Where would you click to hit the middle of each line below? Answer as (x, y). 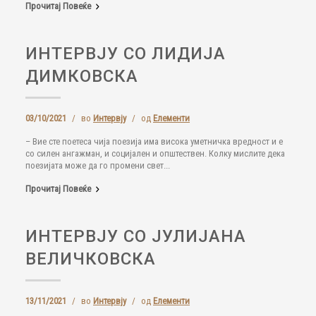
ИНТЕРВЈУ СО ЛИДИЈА (126, 54)
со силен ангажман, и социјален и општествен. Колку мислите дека (155, 153)
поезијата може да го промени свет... (98, 165)
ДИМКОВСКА (82, 76)
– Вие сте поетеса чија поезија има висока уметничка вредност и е (154, 141)
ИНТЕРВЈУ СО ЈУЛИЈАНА (136, 236)
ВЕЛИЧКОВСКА (91, 259)
